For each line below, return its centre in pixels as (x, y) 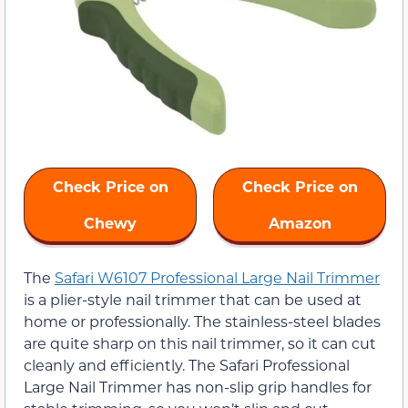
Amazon (300, 222)
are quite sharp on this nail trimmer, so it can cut (200, 342)
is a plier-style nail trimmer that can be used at (193, 299)
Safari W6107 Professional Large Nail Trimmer (217, 277)
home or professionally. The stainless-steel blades (202, 321)
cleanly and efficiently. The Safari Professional (187, 364)
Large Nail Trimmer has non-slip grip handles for (198, 386)
